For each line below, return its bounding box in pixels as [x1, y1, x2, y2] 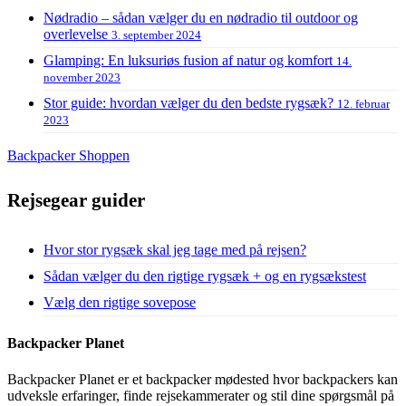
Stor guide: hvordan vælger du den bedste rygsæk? [43, 95, 337, 111]
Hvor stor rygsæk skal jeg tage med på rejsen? [43, 242, 306, 258]
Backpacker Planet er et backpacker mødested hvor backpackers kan [7, 371, 398, 387]
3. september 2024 [111, 28, 201, 43]
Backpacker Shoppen [7, 148, 130, 164]
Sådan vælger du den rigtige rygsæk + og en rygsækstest [43, 268, 366, 285]
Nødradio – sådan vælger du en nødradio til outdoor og [43, 10, 358, 26]
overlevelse [43, 26, 111, 43]
